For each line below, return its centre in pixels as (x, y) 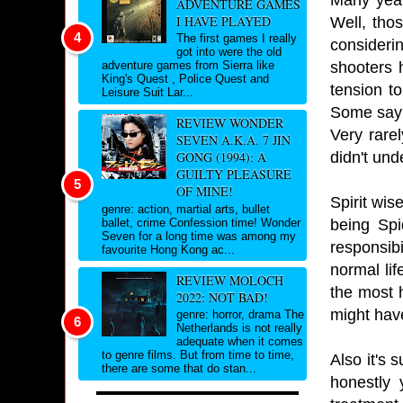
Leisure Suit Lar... (148, 93)
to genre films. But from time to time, (198, 355)
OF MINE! (204, 192)
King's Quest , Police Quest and (185, 79)
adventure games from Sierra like (188, 66)
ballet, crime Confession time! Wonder (201, 222)
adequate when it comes (239, 342)
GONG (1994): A (221, 157)
